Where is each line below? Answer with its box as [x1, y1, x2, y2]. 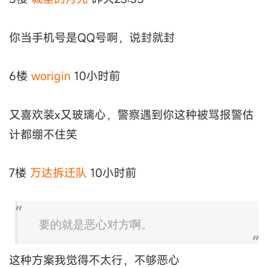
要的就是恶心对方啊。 [39, 218, 153, 232]
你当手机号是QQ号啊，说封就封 [9, 29, 175, 45]
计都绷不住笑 [9, 126, 77, 142]
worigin [31, 68, 71, 84]
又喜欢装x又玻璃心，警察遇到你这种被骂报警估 [9, 106, 254, 122]
